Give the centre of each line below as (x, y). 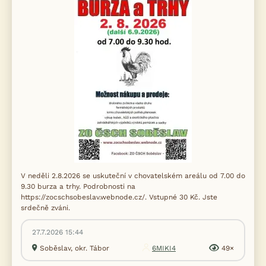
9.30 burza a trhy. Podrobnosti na (78, 186)
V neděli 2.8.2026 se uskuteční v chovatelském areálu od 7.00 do (133, 176)
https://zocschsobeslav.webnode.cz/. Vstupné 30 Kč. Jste (119, 197)
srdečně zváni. (45, 208)
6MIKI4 (164, 248)
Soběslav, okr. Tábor (75, 248)
